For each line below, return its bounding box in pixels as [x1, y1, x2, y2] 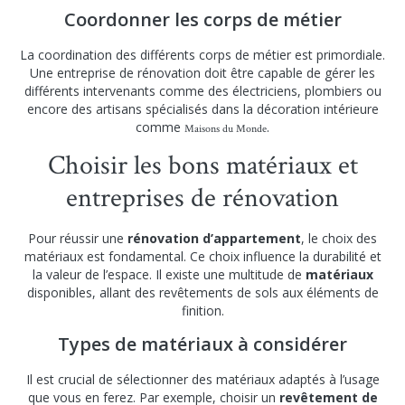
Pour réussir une [28, 229, 127, 247]
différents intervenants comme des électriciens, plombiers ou [24, 82, 381, 100]
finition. [181, 301, 224, 319]
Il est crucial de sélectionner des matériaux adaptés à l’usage [25, 371, 380, 389]
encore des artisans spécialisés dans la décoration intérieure [26, 100, 379, 118]
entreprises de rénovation [66, 180, 339, 216]
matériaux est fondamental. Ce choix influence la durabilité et [24, 247, 381, 265]
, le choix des [301, 229, 377, 247]
